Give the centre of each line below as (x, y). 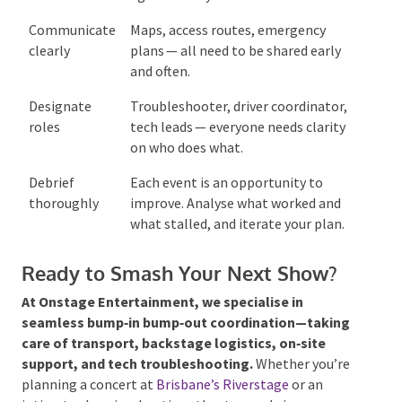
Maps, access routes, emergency (227, 24)
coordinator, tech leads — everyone (236, 121)
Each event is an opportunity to (225, 176)
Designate (59, 100)
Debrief (50, 176)
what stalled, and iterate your (219, 218)
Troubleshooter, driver (198, 100)
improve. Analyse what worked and (234, 197)
